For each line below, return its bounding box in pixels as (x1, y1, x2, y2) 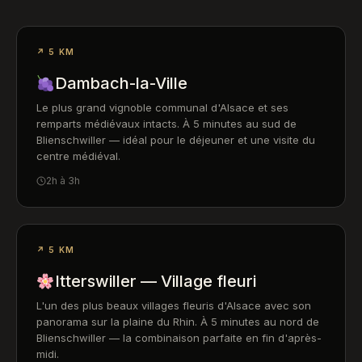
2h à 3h (46, 175, 80, 187)
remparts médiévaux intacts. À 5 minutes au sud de (36, 117, 297, 130)
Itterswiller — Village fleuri (54, 271, 256, 291)
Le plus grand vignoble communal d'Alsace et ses (36, 101, 288, 114)
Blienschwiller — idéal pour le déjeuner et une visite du (36, 133, 315, 146)
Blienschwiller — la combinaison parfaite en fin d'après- (36, 331, 322, 344)
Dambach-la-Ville (54, 74, 187, 93)
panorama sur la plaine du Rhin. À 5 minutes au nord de (36, 315, 319, 328)
